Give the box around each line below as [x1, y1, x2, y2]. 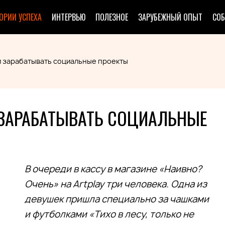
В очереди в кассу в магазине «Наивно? [25, 163, 202, 175]
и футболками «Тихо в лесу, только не [25, 208, 194, 220]
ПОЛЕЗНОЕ [95, 11, 128, 23]
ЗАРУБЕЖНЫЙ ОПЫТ [138, 11, 202, 23]
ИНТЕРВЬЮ [52, 11, 85, 23]
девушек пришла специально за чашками [25, 193, 209, 205]
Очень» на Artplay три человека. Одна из [25, 178, 207, 190]
